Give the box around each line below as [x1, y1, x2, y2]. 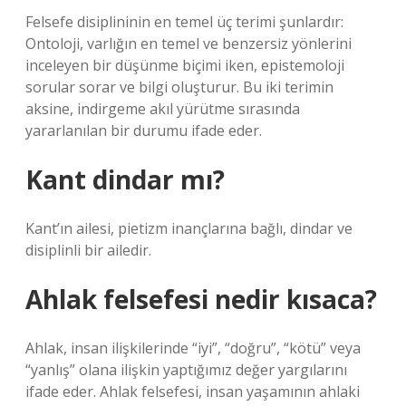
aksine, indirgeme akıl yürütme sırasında [25, 99, 300, 119]
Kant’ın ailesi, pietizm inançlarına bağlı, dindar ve [25, 218, 353, 238]
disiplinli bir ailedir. [25, 240, 151, 260]
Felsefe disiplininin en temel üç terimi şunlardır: [25, 12, 343, 32]
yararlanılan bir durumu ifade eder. [25, 121, 262, 140]
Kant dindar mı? [25, 162, 225, 197]
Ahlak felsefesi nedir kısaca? [25, 282, 377, 316]
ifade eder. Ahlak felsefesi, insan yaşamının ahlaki [25, 382, 360, 401]
